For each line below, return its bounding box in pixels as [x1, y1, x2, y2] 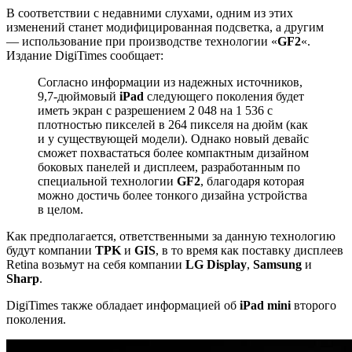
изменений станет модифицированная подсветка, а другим [6, 20, 324, 34]
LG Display [185, 257, 247, 271]
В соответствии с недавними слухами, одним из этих [6, 5, 293, 20]
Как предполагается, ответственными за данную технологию [6, 229, 335, 243]
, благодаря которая [200, 174, 304, 188]
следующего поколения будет [144, 89, 304, 103]
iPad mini [240, 298, 291, 312]
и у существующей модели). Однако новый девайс [38, 131, 309, 145]
